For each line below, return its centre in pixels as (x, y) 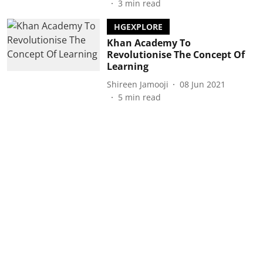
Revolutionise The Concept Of (176, 55)
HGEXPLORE (138, 27)
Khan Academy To (149, 43)
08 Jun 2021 (202, 84)
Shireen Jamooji (137, 84)
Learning (127, 66)
